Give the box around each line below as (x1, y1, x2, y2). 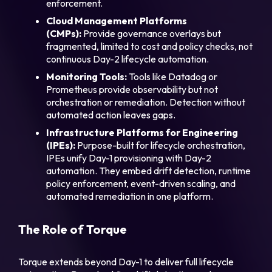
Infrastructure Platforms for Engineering (46, 126, 239, 139)
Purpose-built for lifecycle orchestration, (75, 139, 246, 152)
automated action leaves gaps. (46, 109, 176, 121)
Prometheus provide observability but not (46, 83, 219, 96)
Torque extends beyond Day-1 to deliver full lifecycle (18, 256, 234, 268)
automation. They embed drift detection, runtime (46, 165, 251, 177)
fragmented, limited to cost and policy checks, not (46, 40, 253, 53)
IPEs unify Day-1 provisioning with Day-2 (46, 152, 212, 165)
